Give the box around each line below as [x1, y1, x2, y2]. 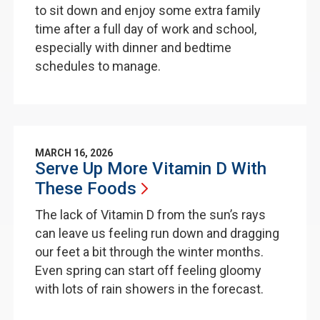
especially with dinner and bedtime [34, 40, 231, 55]
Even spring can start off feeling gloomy [34, 263, 261, 278]
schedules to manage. [34, 59, 164, 74]
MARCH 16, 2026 [34, 147, 113, 159]
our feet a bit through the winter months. [34, 244, 264, 259]
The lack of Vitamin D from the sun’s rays [34, 207, 266, 222]
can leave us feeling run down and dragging [34, 226, 279, 241]
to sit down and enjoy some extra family [34, 3, 261, 18]
